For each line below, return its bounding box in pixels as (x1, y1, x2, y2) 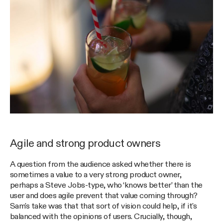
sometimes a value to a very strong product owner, (10, 170, 182, 179)
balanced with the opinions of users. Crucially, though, (10, 212, 192, 221)
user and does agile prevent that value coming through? (10, 191, 198, 200)
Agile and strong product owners (10, 138, 160, 150)
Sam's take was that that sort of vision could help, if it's (10, 202, 197, 211)
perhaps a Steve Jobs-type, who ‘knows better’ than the (10, 181, 203, 190)
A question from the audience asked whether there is (10, 160, 191, 169)
